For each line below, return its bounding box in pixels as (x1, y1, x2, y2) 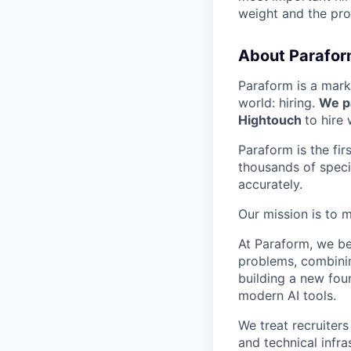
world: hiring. (238, 95, 319, 110)
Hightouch (238, 112, 305, 128)
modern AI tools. (238, 288, 336, 303)
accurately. (238, 176, 302, 192)
